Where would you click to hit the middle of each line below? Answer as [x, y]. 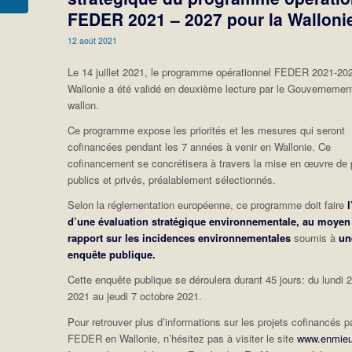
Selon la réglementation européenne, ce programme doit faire [208, 205]
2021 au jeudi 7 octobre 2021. [135, 296]
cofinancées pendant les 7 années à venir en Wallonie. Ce [200, 147]
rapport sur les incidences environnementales [180, 238]
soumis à [315, 238]
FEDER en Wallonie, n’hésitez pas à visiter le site [183, 338]
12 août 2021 [93, 41]
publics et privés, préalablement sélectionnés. [172, 180]
